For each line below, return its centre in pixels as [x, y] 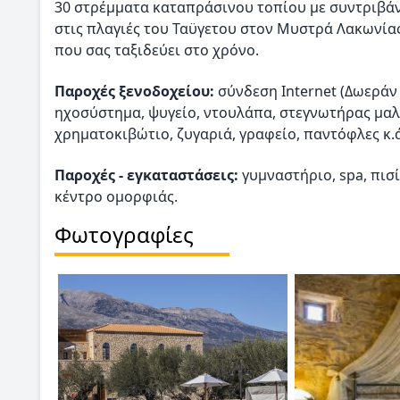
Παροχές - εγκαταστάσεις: [146, 175]
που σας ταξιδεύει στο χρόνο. [157, 50]
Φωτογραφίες [124, 234]
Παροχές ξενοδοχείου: [134, 91]
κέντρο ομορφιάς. [116, 197]
